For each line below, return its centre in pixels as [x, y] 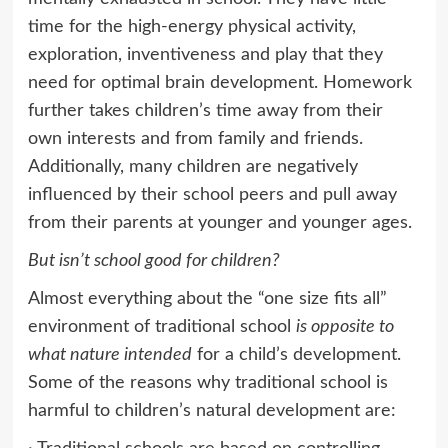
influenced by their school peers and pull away [212, 194]
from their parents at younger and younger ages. [219, 222]
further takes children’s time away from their [205, 110]
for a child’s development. [296, 354]
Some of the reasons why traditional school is [207, 382]
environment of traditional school [161, 326]
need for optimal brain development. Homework [219, 82]
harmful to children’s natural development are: [211, 410]
